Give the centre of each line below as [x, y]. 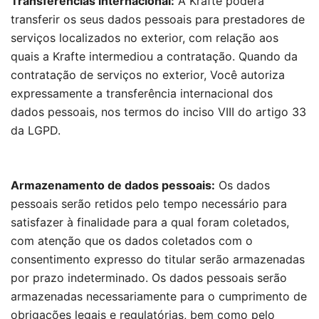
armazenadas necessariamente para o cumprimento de [159, 296]
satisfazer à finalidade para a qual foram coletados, [150, 222]
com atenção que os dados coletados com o [132, 241]
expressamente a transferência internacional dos [142, 93]
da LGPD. [36, 130]
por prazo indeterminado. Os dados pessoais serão [149, 278]
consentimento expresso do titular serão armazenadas [158, 259]
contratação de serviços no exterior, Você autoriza [148, 75]
